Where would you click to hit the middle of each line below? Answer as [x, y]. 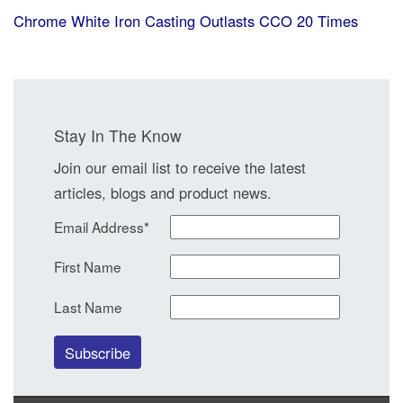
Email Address [99, 226]
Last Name [88, 307]
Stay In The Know [118, 135]
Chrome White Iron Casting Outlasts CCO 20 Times [186, 20]
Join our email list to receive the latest [180, 167]
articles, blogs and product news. [163, 192]
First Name [88, 267]
